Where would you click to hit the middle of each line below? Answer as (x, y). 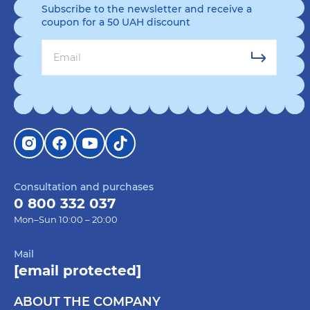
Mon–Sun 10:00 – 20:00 (66, 219)
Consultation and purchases (84, 187)
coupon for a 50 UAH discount (116, 22)
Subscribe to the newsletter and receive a (147, 9)
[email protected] (77, 271)
